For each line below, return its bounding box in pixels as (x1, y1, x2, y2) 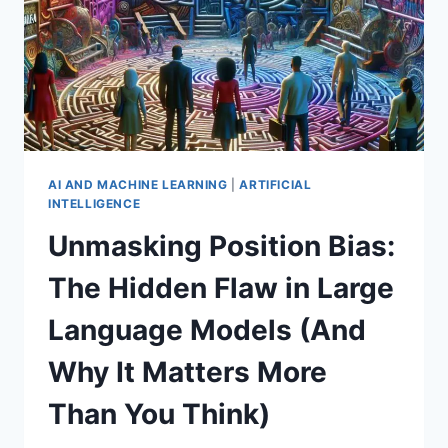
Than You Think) (48, 396, 270, 431)
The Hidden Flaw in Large (48, 270, 394, 305)
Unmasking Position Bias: (48, 228, 395, 263)
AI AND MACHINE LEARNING (48, 176, 228, 192)
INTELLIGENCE (48, 195, 141, 211)
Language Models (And (48, 312, 366, 347)
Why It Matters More (48, 354, 327, 389)
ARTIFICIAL (239, 176, 312, 192)
